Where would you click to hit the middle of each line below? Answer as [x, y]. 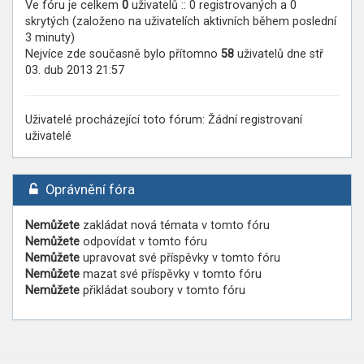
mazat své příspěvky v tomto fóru [171, 274]
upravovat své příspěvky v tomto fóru [180, 258]
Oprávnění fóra [89, 190]
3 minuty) [50, 38]
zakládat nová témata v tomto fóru [175, 225]
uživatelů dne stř [279, 54]
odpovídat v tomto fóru [143, 242]
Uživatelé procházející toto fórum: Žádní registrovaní [164, 120]
